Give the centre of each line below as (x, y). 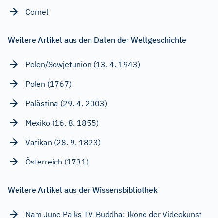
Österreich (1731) (57, 161)
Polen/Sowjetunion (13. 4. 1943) (83, 64)
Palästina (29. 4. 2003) (66, 103)
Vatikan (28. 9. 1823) (63, 142)
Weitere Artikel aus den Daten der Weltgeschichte (97, 40)
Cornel (37, 11)
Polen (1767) (48, 83)
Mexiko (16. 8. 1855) (62, 122)
